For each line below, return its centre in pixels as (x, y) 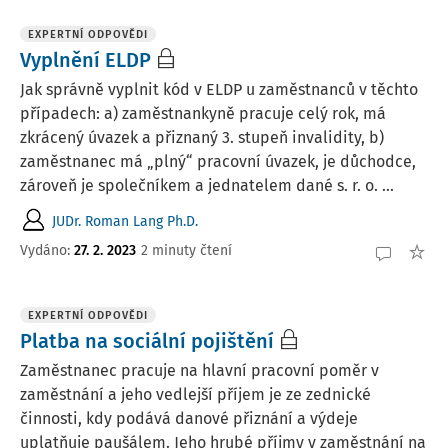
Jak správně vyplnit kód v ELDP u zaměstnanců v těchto (219, 89)
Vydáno (43, 250)
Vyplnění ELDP (85, 60)
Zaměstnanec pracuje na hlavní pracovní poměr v (199, 370)
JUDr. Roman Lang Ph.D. (125, 221)
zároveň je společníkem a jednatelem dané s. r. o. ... (207, 185)
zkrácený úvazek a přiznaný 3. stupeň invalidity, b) (202, 137)
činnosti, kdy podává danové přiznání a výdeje (189, 418)
